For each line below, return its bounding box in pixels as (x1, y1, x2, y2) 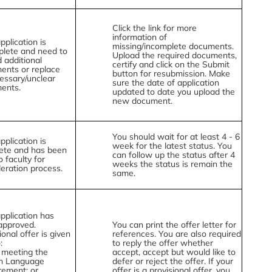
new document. (112, 95, 172, 106)
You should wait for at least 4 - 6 (112, 131, 240, 142)
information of (112, 32, 167, 42)
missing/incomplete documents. (112, 41, 234, 52)
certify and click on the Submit (112, 59, 229, 70)
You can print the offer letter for (112, 219, 236, 230)
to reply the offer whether (112, 237, 213, 248)
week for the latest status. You (112, 140, 232, 151)
